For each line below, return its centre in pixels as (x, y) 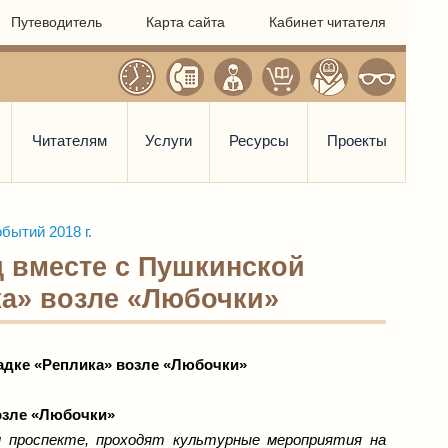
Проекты (356, 140)
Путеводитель (56, 22)
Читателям (69, 140)
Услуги (168, 140)
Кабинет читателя (327, 22)
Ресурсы (258, 140)
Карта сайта (185, 22)
